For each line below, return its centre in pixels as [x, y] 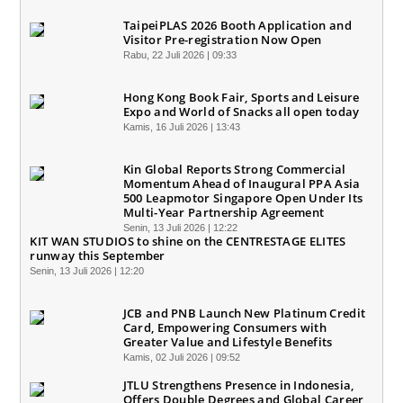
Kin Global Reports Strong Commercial [234, 169]
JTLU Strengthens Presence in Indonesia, [238, 385]
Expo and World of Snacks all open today [241, 111]
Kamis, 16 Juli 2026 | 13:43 [181, 126]
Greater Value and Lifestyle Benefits [228, 341]
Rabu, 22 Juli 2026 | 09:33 [179, 54]
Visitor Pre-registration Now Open [222, 39]
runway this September [98, 255]
